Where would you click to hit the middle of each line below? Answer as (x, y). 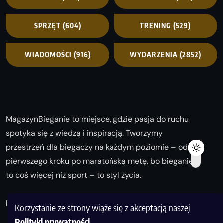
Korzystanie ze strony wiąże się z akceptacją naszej (103, 207)
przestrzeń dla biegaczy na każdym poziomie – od (97, 147)
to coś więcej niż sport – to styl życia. (74, 175)
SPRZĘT (47, 25)
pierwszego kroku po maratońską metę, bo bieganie (100, 161)
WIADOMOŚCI (48, 54)
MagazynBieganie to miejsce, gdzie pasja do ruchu (97, 119)
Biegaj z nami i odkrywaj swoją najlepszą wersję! (99, 203)
